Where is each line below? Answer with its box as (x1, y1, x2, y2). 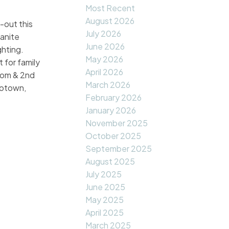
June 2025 (85, 181, 126, 193)
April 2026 (85, 66, 124, 78)
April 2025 (85, 207, 124, 218)
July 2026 (85, 28, 122, 39)
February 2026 (85, 92, 142, 103)
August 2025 (85, 156, 135, 167)
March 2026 (85, 79, 131, 90)
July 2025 (85, 169, 122, 180)
